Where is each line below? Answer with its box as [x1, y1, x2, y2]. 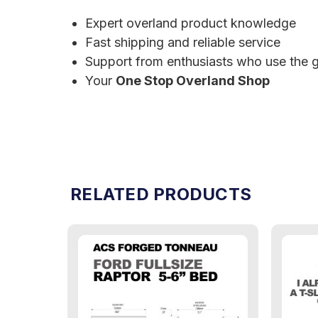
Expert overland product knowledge [84, 15, 296, 31]
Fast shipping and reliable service [84, 34, 280, 50]
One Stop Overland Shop [115, 72, 270, 88]
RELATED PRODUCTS [70, 183, 251, 204]
